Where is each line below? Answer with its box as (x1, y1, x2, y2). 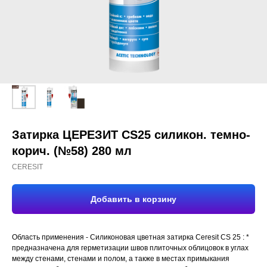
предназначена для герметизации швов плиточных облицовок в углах (12, 244, 249, 252)
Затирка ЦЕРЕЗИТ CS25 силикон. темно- (12, 128, 250, 141)
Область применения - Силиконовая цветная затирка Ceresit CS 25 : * (12, 233, 249, 241)
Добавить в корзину (91, 194, 176, 204)
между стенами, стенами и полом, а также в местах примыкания (12, 254, 229, 263)
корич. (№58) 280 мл (12, 144, 132, 157)
